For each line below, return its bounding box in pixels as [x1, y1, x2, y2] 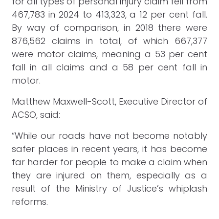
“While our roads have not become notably [12, 130, 207, 142]
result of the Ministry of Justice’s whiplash [12, 182, 207, 195]
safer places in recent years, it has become [12, 143, 207, 155]
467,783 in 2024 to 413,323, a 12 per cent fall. [12, 8, 207, 21]
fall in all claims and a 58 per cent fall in [12, 61, 207, 73]
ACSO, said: [12, 109, 60, 121]
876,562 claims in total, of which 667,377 [12, 35, 207, 47]
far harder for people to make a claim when [12, 156, 207, 168]
